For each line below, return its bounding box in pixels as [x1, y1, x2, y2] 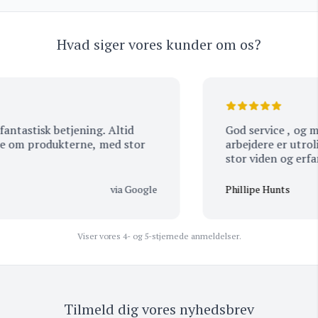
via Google [97, 182, 145, 196]
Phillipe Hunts [212, 182, 278, 196]
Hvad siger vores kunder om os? [57, 35, 261, 54]
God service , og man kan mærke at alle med [212, 122, 275, 138]
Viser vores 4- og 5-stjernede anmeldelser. [77, 231, 241, 241]
